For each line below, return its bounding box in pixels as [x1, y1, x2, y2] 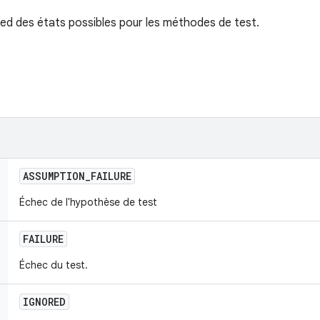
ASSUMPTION [23, 169, 85, 183]
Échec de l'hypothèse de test [19, 196, 157, 209]
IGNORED [23, 295, 66, 309]
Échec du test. [19, 259, 91, 271]
